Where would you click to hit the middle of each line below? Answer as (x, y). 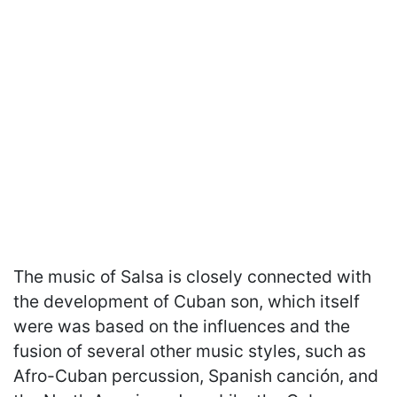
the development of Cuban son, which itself (187, 301)
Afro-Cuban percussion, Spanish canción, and (196, 375)
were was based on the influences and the (182, 326)
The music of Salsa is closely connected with (192, 276)
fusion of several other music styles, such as (190, 350)
